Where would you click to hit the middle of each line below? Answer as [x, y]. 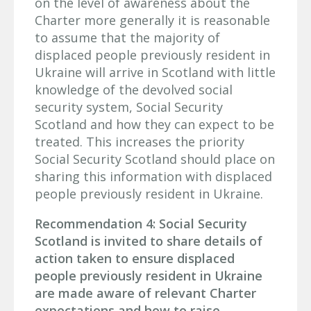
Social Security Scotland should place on [155, 159]
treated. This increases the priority [140, 141]
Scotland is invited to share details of [149, 241]
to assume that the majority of [127, 37]
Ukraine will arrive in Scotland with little [155, 72]
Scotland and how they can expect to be [154, 124]
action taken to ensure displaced [135, 258]
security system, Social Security [129, 107]
